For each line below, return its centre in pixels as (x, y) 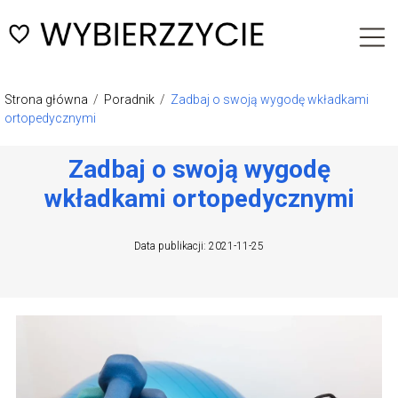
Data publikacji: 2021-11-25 (199, 247)
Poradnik (131, 100)
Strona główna (48, 100)
